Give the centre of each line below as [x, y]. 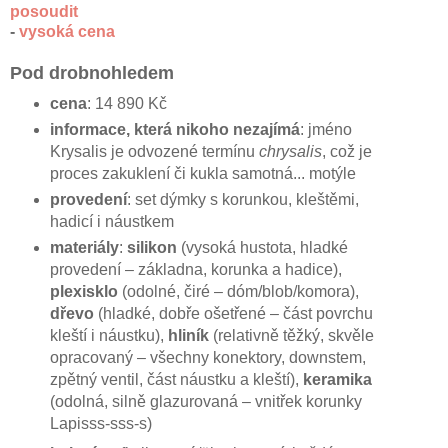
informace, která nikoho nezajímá [174, 130]
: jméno [325, 130]
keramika [337, 380]
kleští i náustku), [108, 336]
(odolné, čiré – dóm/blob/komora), [240, 292]
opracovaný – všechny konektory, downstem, [207, 358]
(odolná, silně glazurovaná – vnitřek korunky [205, 402]
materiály [84, 248]
